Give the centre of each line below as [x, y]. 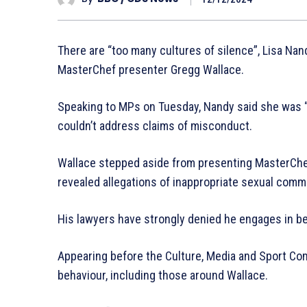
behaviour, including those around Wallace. [163, 275]
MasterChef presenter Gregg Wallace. [151, 69]
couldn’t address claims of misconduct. [155, 125]
